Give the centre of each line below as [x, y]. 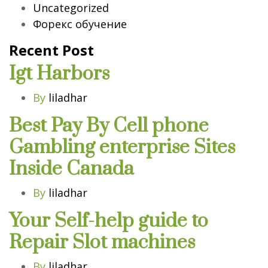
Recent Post [51, 50]
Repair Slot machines [102, 242]
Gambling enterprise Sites [122, 147]
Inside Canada [71, 169]
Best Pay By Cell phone [109, 126]
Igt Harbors [59, 74]
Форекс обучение [80, 24]
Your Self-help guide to [109, 221]
